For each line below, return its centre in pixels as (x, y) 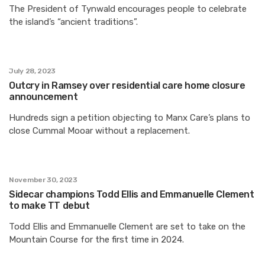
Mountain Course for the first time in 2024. (96, 239)
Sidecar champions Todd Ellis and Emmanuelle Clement (132, 194)
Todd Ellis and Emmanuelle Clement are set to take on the (127, 226)
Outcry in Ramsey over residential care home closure (127, 85)
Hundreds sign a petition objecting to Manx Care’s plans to (130, 117)
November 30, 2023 (43, 180)
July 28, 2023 (33, 71)
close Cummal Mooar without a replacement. (99, 130)
